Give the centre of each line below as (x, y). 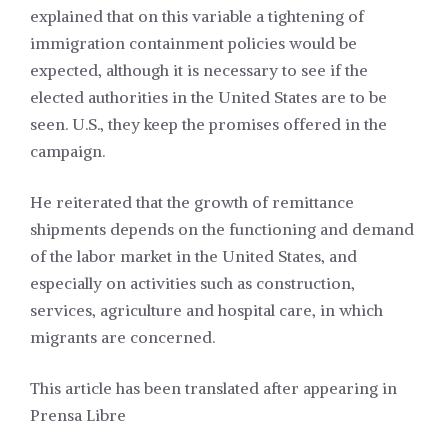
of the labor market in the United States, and (193, 256)
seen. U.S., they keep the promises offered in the (208, 124)
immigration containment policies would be (193, 43)
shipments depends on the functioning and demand (222, 229)
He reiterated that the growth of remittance (192, 202)
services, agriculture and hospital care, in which (206, 310)
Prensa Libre (78, 415)
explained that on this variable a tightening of (197, 16)
